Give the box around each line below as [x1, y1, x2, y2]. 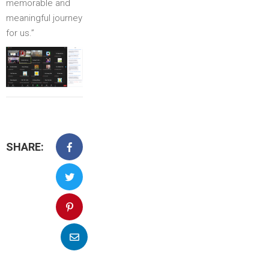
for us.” [6, 28, 34, 38]
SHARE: [6, 141, 44, 153]
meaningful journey [6, 13, 82, 23]
